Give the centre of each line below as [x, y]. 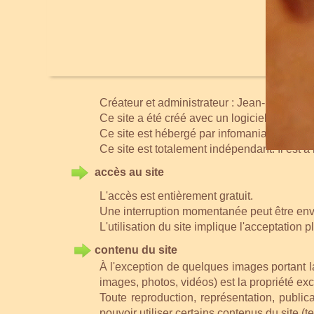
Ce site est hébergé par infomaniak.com [198, 134]
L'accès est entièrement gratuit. [176, 196]
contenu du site [136, 250]
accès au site [129, 172]
